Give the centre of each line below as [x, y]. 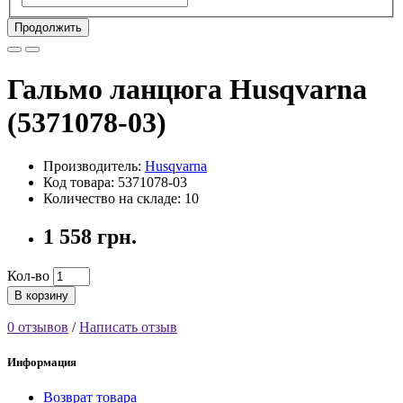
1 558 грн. [90, 237]
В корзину [41, 296]
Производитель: [94, 166]
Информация [42, 363]
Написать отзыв [128, 327]
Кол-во [28, 276]
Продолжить [48, 28]
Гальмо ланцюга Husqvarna [187, 89]
